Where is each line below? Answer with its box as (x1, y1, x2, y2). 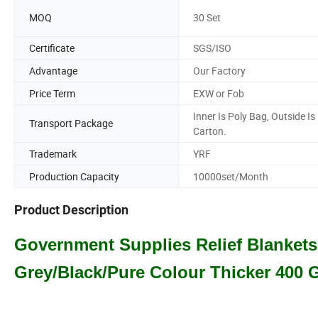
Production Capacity (29, 169, 119, 183)
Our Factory (193, 63, 246, 77)
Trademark (29, 146, 77, 160)
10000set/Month (193, 169, 268, 183)
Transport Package (29, 116, 113, 131)
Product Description (14, 202, 128, 218)
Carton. (193, 124, 226, 138)
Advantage (29, 63, 77, 77)
